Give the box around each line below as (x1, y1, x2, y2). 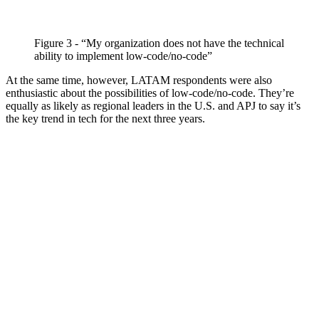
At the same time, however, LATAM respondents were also (6, 74, 272, 87)
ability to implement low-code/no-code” (34, 50, 212, 63)
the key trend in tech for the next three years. (6, 113, 205, 125)
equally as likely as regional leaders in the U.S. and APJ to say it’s (6, 100, 300, 113)
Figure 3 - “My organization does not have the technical (34, 37, 284, 50)
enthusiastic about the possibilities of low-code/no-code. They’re (6, 87, 294, 100)
